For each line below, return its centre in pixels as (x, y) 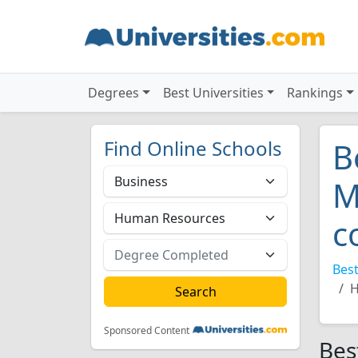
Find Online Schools (193, 148)
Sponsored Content (147, 330)
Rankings (315, 93)
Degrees (113, 93)
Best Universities (213, 93)
